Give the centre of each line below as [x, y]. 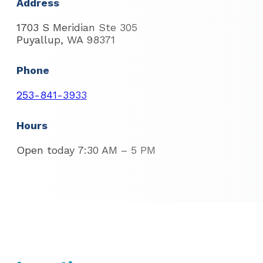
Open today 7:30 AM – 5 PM [86, 150]
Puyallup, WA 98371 [66, 39]
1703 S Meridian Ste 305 [77, 27]
